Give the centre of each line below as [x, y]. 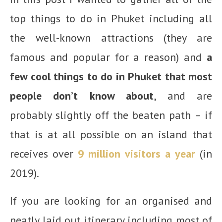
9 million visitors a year [137, 153]
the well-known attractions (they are [111, 37]
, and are [183, 95]
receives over [44, 153]
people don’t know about [82, 95]
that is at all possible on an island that [111, 134]
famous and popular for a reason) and [108, 57]
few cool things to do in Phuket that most [111, 76]
